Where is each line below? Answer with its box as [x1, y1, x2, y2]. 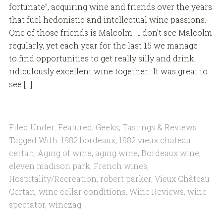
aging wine [95, 148, 138, 159]
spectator [8, 199, 45, 210]
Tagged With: [8, 135, 61, 146]
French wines [93, 161, 147, 171]
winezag [48, 199, 81, 210]
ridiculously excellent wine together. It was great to [8, 66, 208, 77]
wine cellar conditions [38, 186, 126, 197]
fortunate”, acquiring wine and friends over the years [8, 1, 212, 12]
